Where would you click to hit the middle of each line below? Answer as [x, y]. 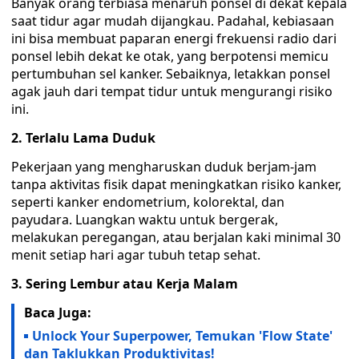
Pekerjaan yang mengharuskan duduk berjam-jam [164, 167]
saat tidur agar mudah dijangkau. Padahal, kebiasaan [173, 21]
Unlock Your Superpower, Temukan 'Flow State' [182, 336]
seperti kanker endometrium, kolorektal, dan [148, 202]
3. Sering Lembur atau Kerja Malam [125, 284]
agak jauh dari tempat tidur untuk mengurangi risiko [172, 91]
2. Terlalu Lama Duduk [83, 138]
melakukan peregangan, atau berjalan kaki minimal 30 [176, 237]
